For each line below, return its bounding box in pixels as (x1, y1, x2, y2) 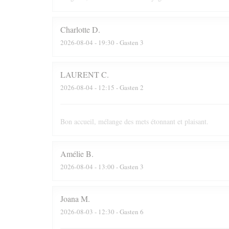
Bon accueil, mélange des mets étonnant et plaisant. (60, 117, 209, 126)
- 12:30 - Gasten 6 (93, 207, 144, 216)
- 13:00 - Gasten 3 (93, 162, 144, 171)
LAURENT (60, 69, 99, 80)
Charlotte (60, 24, 90, 35)
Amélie (60, 148, 84, 159)
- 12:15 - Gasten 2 (93, 82, 144, 92)
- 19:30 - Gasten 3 (93, 37, 144, 47)
